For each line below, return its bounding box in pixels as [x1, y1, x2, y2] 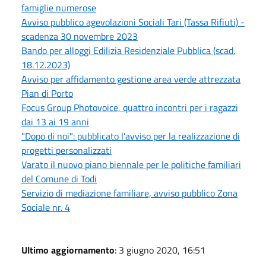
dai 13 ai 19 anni [21, 114, 89, 129]
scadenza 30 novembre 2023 [21, 28, 138, 43]
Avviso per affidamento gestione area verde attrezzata [21, 71, 240, 86]
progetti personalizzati [21, 142, 112, 157]
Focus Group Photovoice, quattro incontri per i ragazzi [21, 100, 238, 115]
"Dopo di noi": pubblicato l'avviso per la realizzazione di [21, 128, 240, 143]
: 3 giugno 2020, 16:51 [115, 242, 205, 257]
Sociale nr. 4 [21, 199, 70, 214]
